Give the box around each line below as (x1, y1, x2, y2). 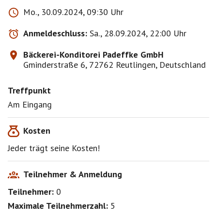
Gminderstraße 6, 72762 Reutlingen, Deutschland (23, 59, 206, 70)
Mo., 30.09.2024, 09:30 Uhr (23, 6, 124, 17)
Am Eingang (8, 99, 52, 110)
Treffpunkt (8, 85, 51, 96)
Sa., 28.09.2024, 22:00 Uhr (90, 28, 186, 39)
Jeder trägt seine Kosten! (8, 142, 100, 154)
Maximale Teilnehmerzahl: (8, 200, 108, 211)
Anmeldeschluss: (23, 28, 87, 39)
